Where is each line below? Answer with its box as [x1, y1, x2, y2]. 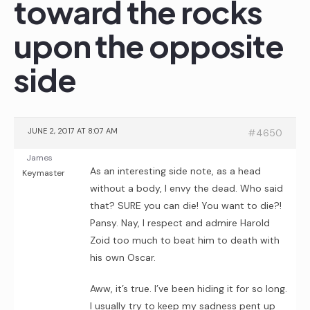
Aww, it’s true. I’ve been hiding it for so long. [90, 282, 287, 295]
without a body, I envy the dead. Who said [90, 182, 283, 194]
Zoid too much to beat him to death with [90, 234, 280, 246]
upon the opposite [14, 26, 284, 65]
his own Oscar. [90, 251, 156, 264]
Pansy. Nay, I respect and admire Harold [90, 217, 270, 229]
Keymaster [21, 167, 65, 179]
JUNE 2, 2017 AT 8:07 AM [28, 126, 118, 136]
